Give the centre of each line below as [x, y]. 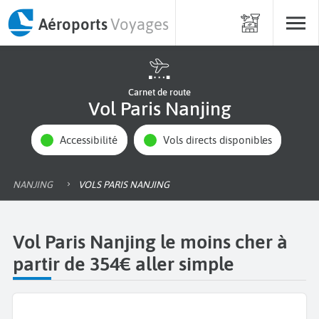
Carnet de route [159, 92]
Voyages [140, 24]
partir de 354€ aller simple [124, 263]
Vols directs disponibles [220, 140]
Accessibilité [92, 140]
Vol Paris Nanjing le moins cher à [150, 241]
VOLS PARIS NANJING [127, 184]
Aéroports [73, 24]
